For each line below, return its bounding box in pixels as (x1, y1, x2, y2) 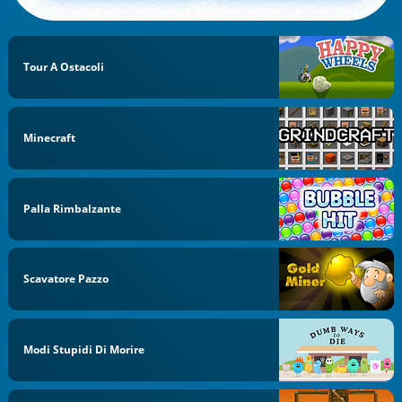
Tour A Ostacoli (23, 59, 105, 74)
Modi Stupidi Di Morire (23, 342, 145, 357)
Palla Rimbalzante (23, 200, 122, 216)
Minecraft (23, 129, 76, 145)
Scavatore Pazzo (23, 271, 109, 287)
